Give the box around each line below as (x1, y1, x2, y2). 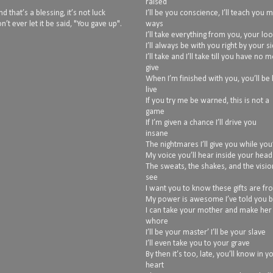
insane (146, 129, 168, 138)
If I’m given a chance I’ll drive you (146, 118, 257, 127)
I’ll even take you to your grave (146, 239, 250, 247)
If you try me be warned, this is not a (146, 96, 269, 105)
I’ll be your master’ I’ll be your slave (146, 228, 266, 236)
